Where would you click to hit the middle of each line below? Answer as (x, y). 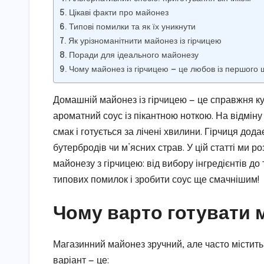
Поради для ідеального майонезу (133, 55)
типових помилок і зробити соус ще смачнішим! (156, 180)
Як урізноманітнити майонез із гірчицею (145, 41)
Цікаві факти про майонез (118, 13)
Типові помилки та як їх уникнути (132, 27)
